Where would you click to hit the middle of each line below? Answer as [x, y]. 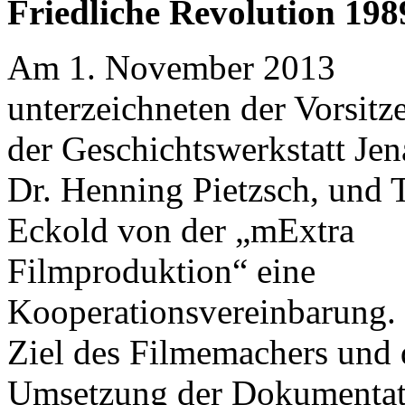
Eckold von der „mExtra [181, 230]
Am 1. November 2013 [171, 67]
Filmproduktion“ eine [161, 270]
